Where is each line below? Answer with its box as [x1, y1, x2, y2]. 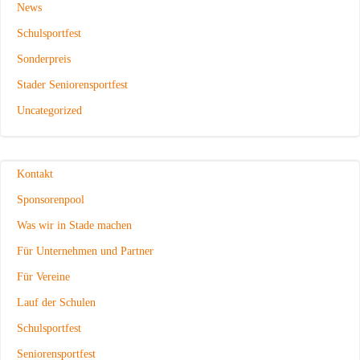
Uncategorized [17, 104, 82, 117]
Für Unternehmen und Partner [17, 244, 153, 257]
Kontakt [17, 167, 53, 180]
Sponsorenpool [17, 193, 84, 206]
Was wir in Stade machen [17, 219, 132, 231]
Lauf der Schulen [17, 296, 96, 309]
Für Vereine [17, 270, 70, 283]
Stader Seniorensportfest [17, 78, 128, 91]
